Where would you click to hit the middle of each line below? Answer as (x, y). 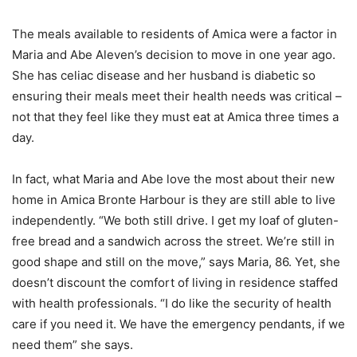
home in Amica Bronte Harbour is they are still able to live (174, 200)
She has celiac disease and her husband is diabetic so (164, 75)
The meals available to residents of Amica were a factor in (175, 34)
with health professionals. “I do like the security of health (172, 303)
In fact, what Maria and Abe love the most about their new (173, 179)
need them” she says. (73, 345)
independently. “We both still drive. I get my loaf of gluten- (175, 220)
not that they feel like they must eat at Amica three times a (175, 117)
